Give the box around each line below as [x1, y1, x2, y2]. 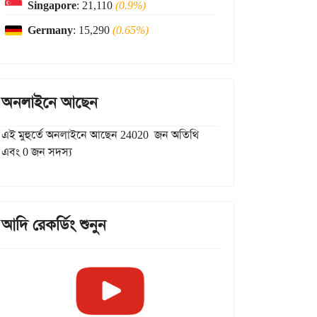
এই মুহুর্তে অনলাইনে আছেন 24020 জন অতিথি [1, 127, 199, 142]
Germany [28, 23, 73, 38]
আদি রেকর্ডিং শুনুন [1, 215, 106, 235]
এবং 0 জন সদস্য [1, 144, 72, 159]
